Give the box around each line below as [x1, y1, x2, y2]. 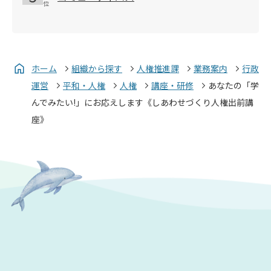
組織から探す [71, 62, 122, 74]
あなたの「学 [208, 79, 259, 91]
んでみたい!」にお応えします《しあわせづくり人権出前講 [31, 96, 253, 108]
